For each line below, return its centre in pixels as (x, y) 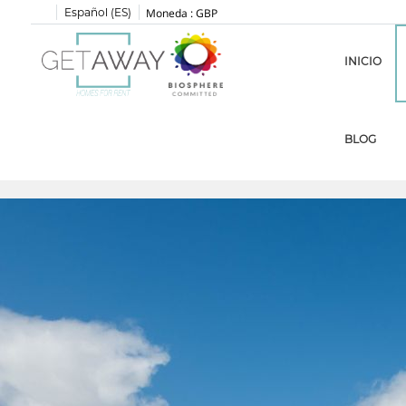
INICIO (363, 61)
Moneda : (169, 13)
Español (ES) (97, 12)
